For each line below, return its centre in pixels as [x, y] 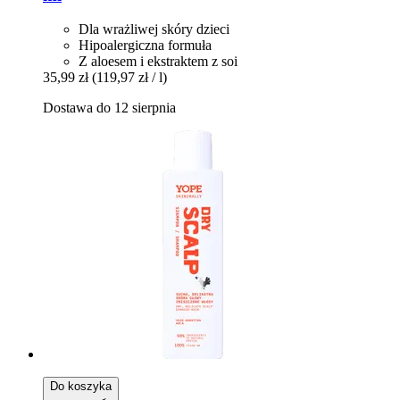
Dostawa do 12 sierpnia [109, 108]
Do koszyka [81, 387]
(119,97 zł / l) [129, 78]
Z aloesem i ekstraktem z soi [158, 62]
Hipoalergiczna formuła [145, 46]
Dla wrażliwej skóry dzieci [154, 29]
